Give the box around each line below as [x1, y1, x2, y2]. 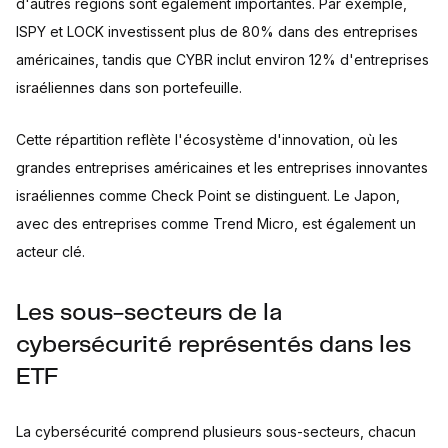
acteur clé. [16, 243, 85, 261]
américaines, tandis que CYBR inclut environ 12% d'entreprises [16, 51, 429, 69]
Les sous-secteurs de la [16, 302, 282, 326]
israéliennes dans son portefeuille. [16, 79, 242, 97]
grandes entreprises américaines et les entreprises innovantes [16, 159, 428, 177]
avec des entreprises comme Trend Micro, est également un [16, 215, 416, 233]
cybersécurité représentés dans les [16, 334, 411, 358]
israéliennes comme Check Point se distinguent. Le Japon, [16, 187, 400, 205]
